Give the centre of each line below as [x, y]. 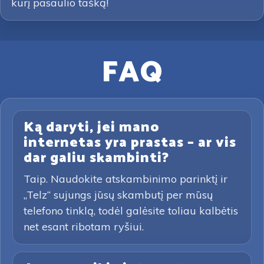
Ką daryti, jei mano [92, 128]
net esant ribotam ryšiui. [84, 227]
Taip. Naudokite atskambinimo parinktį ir [126, 179]
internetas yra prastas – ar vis [130, 143]
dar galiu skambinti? [96, 158]
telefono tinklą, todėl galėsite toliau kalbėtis [131, 211]
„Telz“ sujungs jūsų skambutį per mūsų [118, 195]
